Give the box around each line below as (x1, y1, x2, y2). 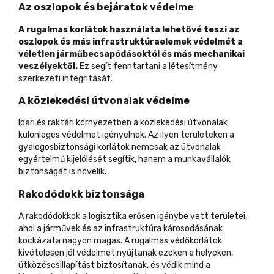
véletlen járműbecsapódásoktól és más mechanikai (18, 48, 245, 59)
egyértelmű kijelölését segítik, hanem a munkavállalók (18, 154, 231, 165)
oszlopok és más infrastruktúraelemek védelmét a (18, 36, 243, 47)
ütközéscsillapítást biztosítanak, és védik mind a (18, 260, 210, 271)
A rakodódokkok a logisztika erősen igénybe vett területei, (18, 211, 247, 222)
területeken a (180, 130, 234, 141)
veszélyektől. (18, 61, 78, 72)
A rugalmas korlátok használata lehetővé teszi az (18, 24, 240, 35)
